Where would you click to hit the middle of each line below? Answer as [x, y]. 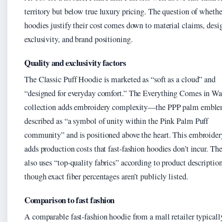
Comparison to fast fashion [69, 200]
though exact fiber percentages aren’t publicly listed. [106, 177]
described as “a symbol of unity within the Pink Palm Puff [116, 121]
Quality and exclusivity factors [75, 63]
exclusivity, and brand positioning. [79, 39]
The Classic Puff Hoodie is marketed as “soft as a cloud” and [120, 80]
